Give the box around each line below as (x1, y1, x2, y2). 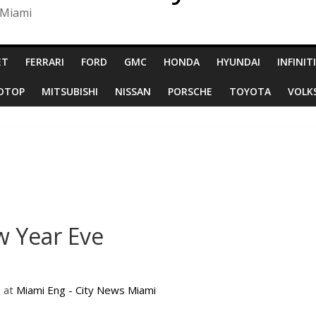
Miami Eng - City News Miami (16, 282, 156, 297)
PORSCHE (168, 84, 212, 98)
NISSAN (115, 84, 151, 98)
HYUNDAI (217, 54, 260, 68)
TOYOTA (229, 84, 271, 98)
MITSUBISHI (42, 84, 98, 98)
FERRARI (25, 54, 64, 68)
